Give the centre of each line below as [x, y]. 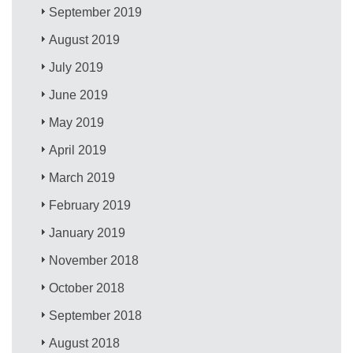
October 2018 [87, 288]
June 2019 [79, 95]
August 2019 [85, 39]
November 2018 [94, 260]
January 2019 [87, 232]
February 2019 [90, 205]
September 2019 [96, 12]
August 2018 [85, 343]
